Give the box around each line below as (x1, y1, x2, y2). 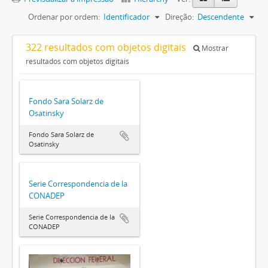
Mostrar (200, 43, 229, 54)
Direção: (165, 11, 194, 23)
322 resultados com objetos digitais (26, 41, 188, 54)
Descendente (197, 11, 244, 23)
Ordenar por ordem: (28, 11, 100, 23)
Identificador (103, 11, 150, 23)
